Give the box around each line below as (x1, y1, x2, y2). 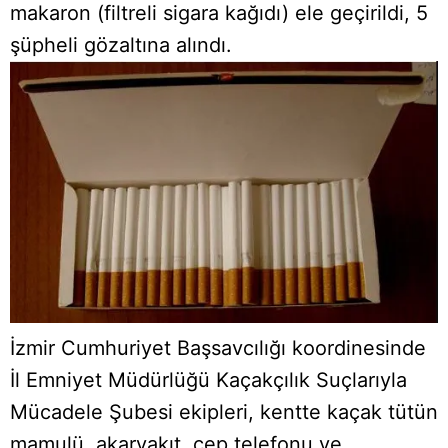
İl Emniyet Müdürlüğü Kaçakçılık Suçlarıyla (10, 368, 407, 393)
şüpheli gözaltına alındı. (10, 33, 232, 58)
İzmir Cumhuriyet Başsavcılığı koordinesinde (10, 336, 426, 361)
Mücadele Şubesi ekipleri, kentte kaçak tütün (10, 400, 438, 425)
